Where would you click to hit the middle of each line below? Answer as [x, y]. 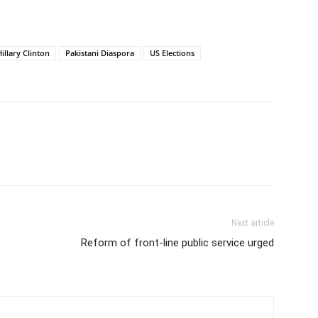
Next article [253, 223]
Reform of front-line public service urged [177, 243]
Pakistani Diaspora [100, 53]
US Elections [172, 53]
